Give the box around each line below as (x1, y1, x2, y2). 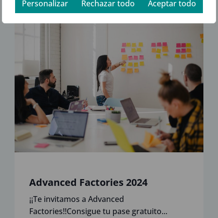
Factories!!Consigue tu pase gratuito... (29, 206, 167, 217)
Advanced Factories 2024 (29, 176, 147, 189)
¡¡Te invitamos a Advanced (29, 194, 124, 205)
